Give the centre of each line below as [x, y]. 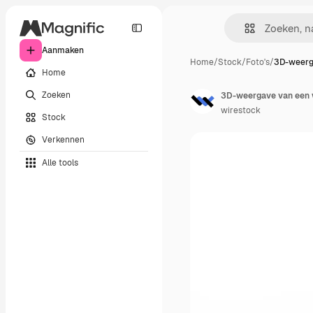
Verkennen [63, 139]
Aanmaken [63, 50]
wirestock [241, 110]
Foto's [258, 62]
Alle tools [60, 162]
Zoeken [56, 95]
